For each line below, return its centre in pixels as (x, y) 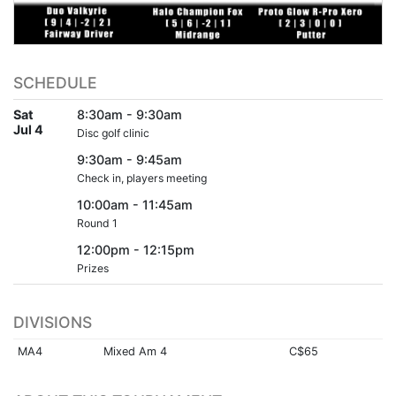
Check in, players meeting (142, 178)
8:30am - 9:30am (129, 114)
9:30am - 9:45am (129, 159)
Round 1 (97, 223)
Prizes (93, 268)
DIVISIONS (53, 322)
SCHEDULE (55, 82)
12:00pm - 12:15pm (136, 249)
